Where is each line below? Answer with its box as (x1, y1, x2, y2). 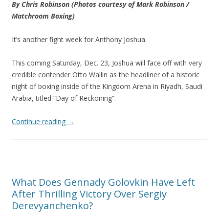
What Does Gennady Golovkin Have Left (12, 175, 195, 189)
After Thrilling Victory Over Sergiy (12, 187, 167, 201)
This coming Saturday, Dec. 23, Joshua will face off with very (12, 58, 202, 68)
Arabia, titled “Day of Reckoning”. (12, 93, 116, 103)
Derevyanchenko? (12, 199, 93, 213)
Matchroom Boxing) (12, 11, 75, 21)
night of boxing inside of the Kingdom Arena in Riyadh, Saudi (12, 82, 202, 91)
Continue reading (12, 117, 67, 127)
